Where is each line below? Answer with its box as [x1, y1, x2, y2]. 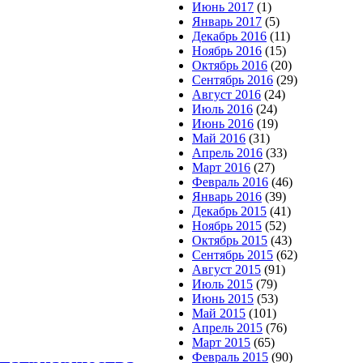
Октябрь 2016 [192, 58, 267, 72]
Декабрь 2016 [192, 29, 267, 43]
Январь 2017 [192, 15, 262, 28]
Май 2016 [192, 131, 246, 145]
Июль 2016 [192, 102, 253, 116]
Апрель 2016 [192, 146, 263, 160]
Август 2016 [192, 88, 261, 101]
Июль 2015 [192, 277, 253, 291]
